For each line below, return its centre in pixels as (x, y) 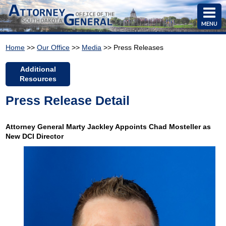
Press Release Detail (68, 101)
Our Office (53, 47)
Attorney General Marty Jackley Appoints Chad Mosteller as (108, 127)
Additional (38, 69)
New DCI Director (35, 136)
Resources (38, 79)
